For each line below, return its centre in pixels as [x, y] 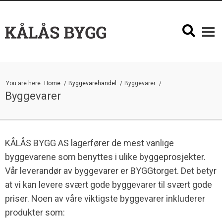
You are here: [24, 83]
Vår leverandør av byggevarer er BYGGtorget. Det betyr [111, 171]
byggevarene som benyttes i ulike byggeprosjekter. [105, 157]
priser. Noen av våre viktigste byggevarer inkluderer [105, 198]
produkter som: [35, 212]
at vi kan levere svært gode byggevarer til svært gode [109, 185]
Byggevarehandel [93, 83]
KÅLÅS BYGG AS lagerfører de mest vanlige [89, 143]
